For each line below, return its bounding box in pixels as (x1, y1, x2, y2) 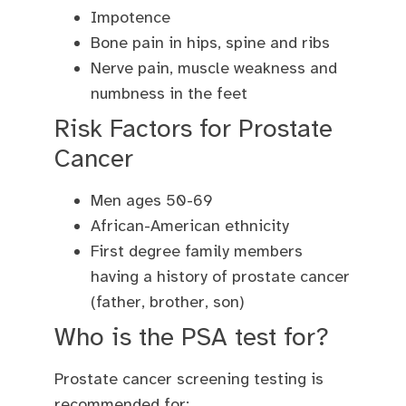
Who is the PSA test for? (54, 320, 329, 353)
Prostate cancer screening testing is (54, 368, 324, 389)
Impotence (91, 6, 170, 27)
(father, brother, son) (91, 291, 245, 312)
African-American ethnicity (91, 215, 289, 236)
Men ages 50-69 (91, 189, 213, 210)
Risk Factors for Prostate (54, 111, 333, 144)
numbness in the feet (91, 82, 247, 103)
